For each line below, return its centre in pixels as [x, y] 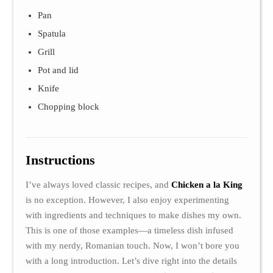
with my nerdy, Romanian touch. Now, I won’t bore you [132, 245]
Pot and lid [58, 70]
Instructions [60, 160]
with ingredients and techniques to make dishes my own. [133, 215]
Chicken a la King [207, 184]
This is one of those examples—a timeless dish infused [129, 230]
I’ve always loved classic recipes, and [98, 184]
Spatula [51, 33]
